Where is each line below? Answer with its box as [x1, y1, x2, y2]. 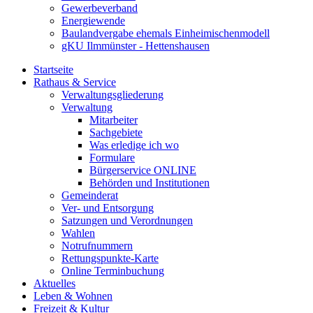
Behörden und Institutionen [89, 177, 210, 189]
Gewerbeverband [61, 2, 138, 15]
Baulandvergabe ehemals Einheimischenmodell [61, 27, 270, 40]
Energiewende [61, 15, 125, 27]
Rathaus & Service [34, 76, 116, 89]
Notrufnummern [61, 240, 133, 252]
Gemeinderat [61, 189, 118, 202]
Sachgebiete [89, 126, 143, 139]
